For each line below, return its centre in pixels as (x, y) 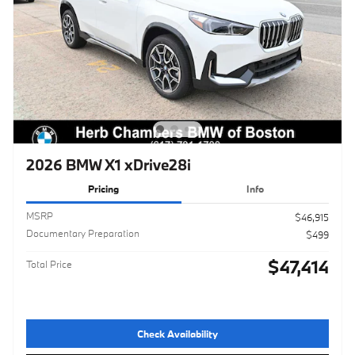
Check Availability (177, 333)
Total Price (49, 264)
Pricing (104, 188)
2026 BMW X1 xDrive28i (109, 164)
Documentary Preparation (83, 233)
